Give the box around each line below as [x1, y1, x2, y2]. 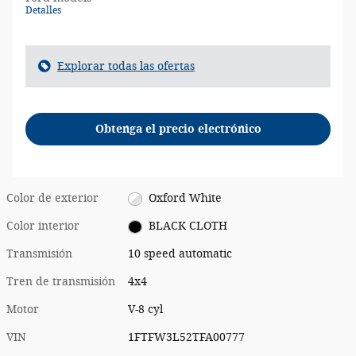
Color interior [6, 219, 79, 234]
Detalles [25, 4, 61, 16]
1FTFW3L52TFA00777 [128, 331, 246, 345]
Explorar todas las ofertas [57, 59, 195, 73]
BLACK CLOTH [148, 219, 227, 234]
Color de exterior [6, 192, 99, 206]
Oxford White [148, 192, 222, 206]
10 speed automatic [128, 247, 233, 261]
